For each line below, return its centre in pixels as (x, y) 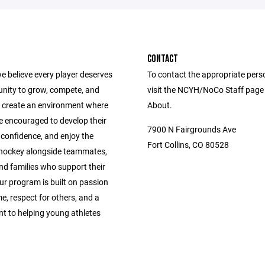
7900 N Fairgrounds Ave (192, 129)
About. (160, 105)
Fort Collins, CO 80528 (188, 145)
